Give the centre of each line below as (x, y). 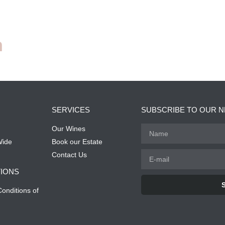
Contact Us (69, 155)
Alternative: (161, 201)
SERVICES (71, 110)
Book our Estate (77, 142)
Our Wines (68, 129)
